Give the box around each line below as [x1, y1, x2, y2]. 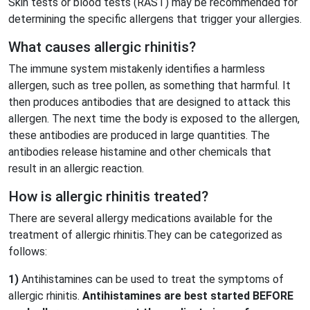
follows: [8, 245, 47, 258]
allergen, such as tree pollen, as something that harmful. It [8, 79, 291, 92]
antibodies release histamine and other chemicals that [8, 145, 271, 158]
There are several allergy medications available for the [8, 212, 273, 225]
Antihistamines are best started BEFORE [82, 289, 293, 302]
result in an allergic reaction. [8, 162, 144, 175]
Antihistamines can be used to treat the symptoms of [19, 273, 284, 286]
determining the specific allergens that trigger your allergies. [8, 12, 302, 26]
